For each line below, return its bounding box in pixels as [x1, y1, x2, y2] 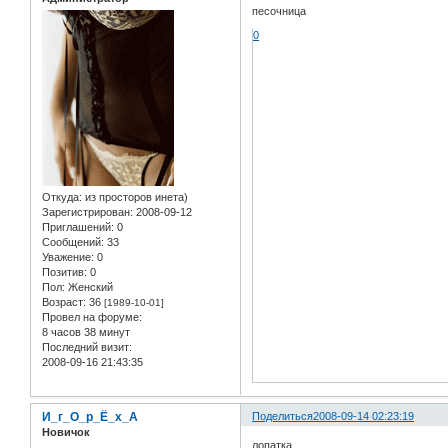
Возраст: [42, 296, 86, 309]
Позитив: [42, 266, 87, 279]
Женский [65, 281, 113, 294]
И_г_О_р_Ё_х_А [42, 409, 138, 424]
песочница [252, 5, 307, 18]
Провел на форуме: [42, 311, 142, 324]
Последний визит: [42, 341, 132, 354]
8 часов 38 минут [42, 326, 130, 339]
